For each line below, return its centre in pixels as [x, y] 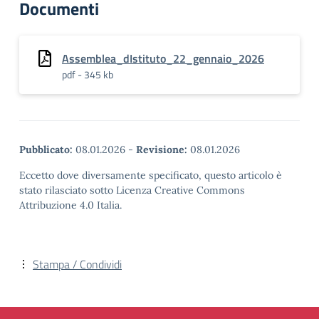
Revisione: [162, 150]
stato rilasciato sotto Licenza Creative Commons [132, 190]
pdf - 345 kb [88, 74]
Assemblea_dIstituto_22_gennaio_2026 [163, 58]
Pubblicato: [46, 150]
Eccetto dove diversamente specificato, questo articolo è [151, 175]
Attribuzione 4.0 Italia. [70, 205]
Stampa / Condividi [77, 264]
